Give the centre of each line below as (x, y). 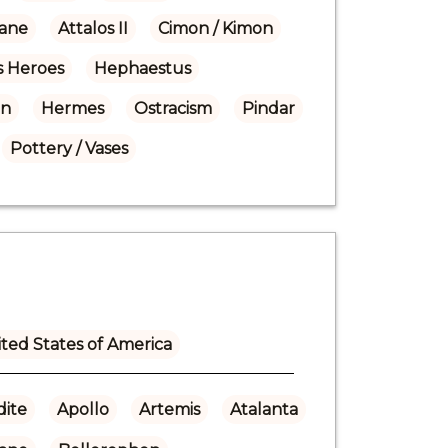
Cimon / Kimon (215, 28)
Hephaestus (142, 68)
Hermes (72, 108)
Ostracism (172, 108)
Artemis (169, 409)
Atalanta (263, 409)
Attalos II (92, 28)
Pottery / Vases (68, 148)
